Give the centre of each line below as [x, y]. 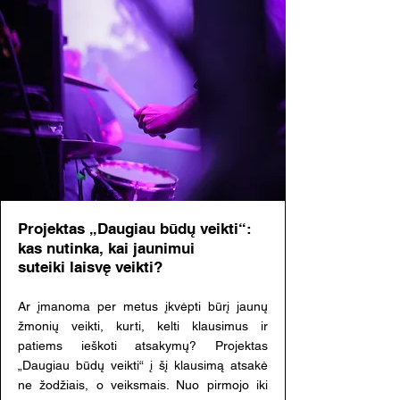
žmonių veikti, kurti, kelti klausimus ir [143, 326]
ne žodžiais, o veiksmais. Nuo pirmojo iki [143, 385]
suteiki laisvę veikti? [90, 267]
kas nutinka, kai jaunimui [106, 248]
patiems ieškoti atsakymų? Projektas [143, 346]
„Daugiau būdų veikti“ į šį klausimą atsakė [143, 365]
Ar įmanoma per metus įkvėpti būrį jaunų [143, 306]
